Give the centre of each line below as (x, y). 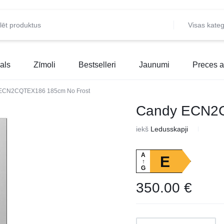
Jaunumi (154, 65)
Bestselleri (97, 65)
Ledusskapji (169, 129)
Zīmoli (44, 65)
